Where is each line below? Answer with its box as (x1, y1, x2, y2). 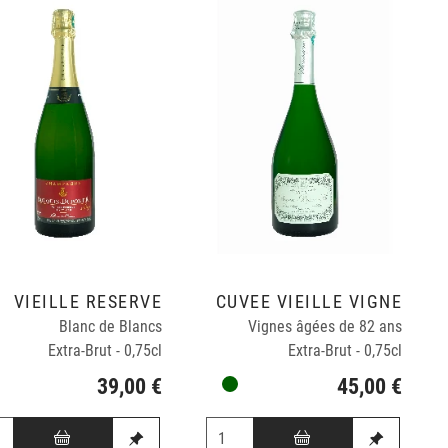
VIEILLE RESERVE (13, 292, 163, 313)
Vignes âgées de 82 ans (248, 317, 403, 337)
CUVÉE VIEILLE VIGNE (215, 292, 403, 313)
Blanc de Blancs (59, 317, 163, 337)
